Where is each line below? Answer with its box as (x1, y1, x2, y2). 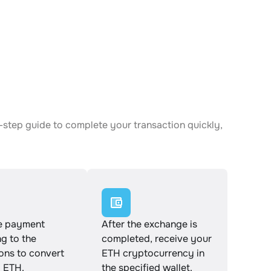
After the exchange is (102, 218, 197, 230)
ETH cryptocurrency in (102, 247, 204, 260)
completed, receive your (102, 232, 212, 245)
